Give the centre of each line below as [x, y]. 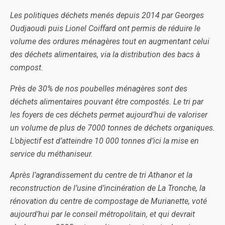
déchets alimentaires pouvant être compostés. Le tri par [107, 102]
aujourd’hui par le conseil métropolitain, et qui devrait [102, 214]
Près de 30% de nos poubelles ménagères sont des [99, 89]
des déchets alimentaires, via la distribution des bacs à [105, 54]
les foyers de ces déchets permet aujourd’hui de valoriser [109, 115]
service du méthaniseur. [51, 154]
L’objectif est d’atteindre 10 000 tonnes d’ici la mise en [104, 141]
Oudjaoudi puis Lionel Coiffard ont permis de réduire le [105, 28]
